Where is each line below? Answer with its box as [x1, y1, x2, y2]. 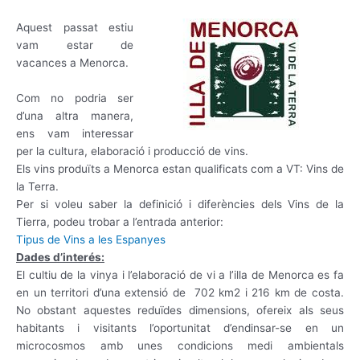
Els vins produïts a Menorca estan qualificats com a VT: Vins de [16, 162, 344, 176]
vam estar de [16, 39, 134, 52]
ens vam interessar [16, 127, 134, 141]
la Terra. [16, 180, 59, 194]
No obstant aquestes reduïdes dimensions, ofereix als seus [16, 304, 344, 317]
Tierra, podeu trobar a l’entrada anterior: [16, 215, 223, 229]
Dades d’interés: [16, 251, 104, 264]
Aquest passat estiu [16, 21, 134, 35]
